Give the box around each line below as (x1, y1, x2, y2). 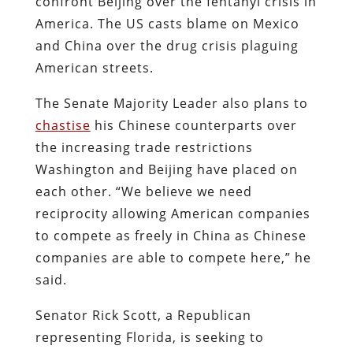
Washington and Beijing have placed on (35, 160, 298, 178)
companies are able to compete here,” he (35, 248, 311, 266)
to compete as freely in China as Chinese (35, 226, 307, 244)
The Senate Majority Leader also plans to (35, 94, 308, 112)
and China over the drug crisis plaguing (35, 36, 299, 54)
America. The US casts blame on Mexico (35, 14, 299, 32)
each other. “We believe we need (35, 182, 252, 200)
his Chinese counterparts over (90, 116, 297, 134)
